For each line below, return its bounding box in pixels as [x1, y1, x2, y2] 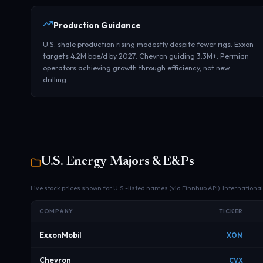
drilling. [43, 75, 68, 84]
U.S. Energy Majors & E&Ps [41, 156, 194, 168]
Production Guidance [53, 20, 141, 31]
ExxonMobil [39, 230, 82, 240]
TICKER [218, 207, 243, 215]
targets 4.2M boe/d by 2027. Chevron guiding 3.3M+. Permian [43, 51, 249, 60]
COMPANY [39, 207, 73, 215]
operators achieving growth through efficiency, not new [43, 63, 230, 72]
